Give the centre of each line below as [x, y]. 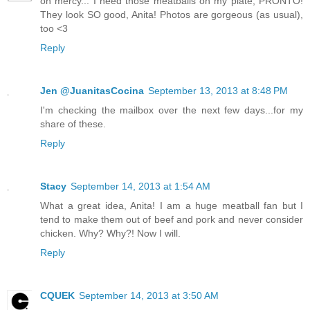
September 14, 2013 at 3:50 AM [149, 295]
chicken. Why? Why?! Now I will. [110, 233]
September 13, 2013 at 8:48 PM [218, 90]
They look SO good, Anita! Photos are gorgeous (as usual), [172, 14]
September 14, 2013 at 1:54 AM [140, 186]
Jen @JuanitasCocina [92, 90]
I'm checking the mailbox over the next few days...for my [172, 110]
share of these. [73, 124]
